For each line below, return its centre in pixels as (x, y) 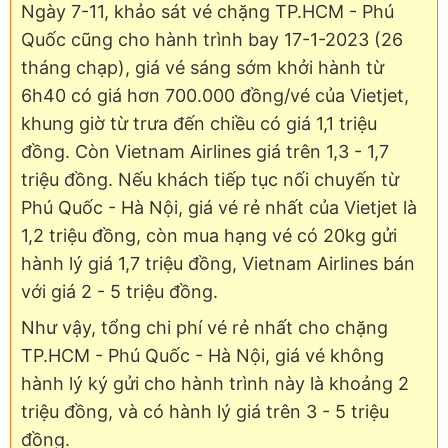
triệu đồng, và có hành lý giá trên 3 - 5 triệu (205, 411)
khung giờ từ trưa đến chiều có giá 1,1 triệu (199, 123)
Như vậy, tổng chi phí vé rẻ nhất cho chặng (204, 327)
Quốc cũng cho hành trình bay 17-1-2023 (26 (212, 39)
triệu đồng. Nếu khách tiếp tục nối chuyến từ (210, 179)
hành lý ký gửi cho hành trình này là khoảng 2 (215, 383)
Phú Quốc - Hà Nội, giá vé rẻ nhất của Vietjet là (219, 207)
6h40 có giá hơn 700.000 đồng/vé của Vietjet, (215, 95)
